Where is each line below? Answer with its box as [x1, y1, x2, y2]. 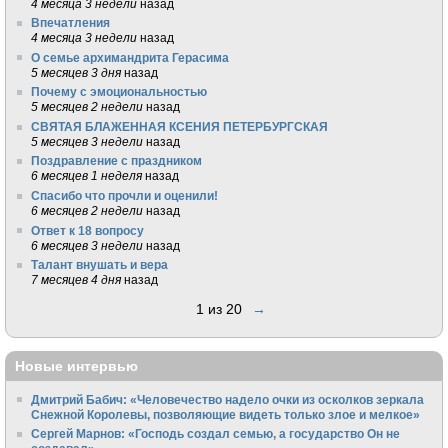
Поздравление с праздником [31, 154, 203, 168]
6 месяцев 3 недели [31, 238, 144, 252]
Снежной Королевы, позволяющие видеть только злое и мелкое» [31, 407, 421, 421]
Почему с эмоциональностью [31, 85, 208, 99]
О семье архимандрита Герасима [31, 50, 230, 64]
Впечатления [31, 16, 111, 30]
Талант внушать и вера [31, 258, 169, 272]
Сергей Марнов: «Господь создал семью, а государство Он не [31, 427, 401, 441]
